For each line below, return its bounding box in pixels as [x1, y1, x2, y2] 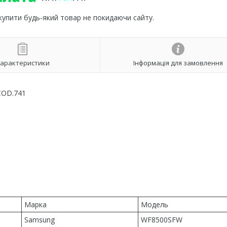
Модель [141, 200, 168, 209]
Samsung [24, 215, 55, 224]
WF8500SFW [141, 215, 182, 224]
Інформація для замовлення [133, 58, 223, 67]
